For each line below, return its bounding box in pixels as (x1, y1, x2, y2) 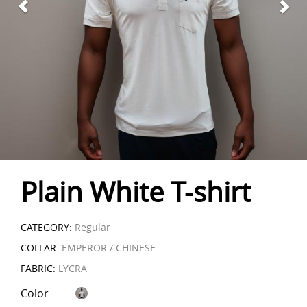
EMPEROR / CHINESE (59, 241, 156, 254)
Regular (72, 221, 110, 234)
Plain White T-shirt (21, 173, 251, 210)
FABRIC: (21, 262, 56, 275)
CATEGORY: (21, 221, 72, 234)
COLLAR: (21, 241, 59, 254)
